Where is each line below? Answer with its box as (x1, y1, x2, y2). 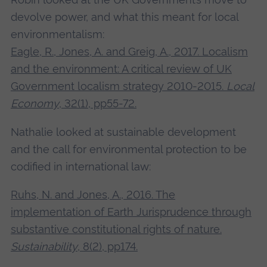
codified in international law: (10, 160, 151, 173)
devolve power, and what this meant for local (10, 11, 238, 24)
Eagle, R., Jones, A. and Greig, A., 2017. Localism (10, 45, 248, 58)
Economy (10, 97, 59, 110)
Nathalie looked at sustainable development (10, 125, 236, 138)
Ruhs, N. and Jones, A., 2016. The (10, 188, 175, 201)
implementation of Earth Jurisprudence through (10, 205, 252, 218)
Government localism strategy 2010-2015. (10, 80, 226, 93)
